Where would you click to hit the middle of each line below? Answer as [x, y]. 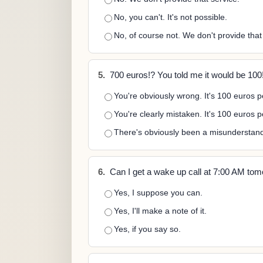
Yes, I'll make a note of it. [160, 211]
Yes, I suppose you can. [158, 193]
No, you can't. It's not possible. [171, 17]
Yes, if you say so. [147, 229]
